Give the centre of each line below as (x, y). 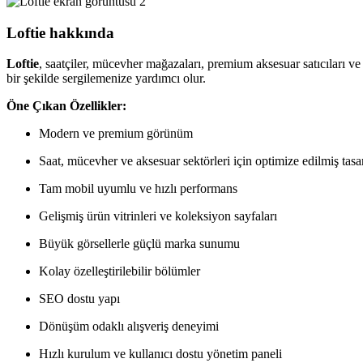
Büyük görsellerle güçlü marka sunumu (139, 244)
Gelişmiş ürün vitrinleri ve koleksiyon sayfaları (158, 216)
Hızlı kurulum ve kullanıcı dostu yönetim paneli (160, 354)
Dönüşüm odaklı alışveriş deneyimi (129, 327)
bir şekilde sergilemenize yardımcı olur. (106, 79)
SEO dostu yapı (79, 299)
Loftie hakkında (60, 32)
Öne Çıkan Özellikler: (66, 106)
